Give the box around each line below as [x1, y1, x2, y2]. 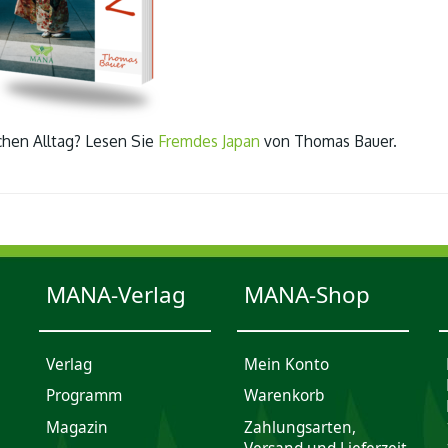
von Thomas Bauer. [260, 131, 397, 152]
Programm [45, 385, 122, 407]
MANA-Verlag [45, 278, 186, 310]
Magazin [45, 417, 108, 439]
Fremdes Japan [158, 131, 260, 152]
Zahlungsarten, [243, 417, 356, 439]
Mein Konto [243, 353, 329, 375]
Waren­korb [243, 385, 324, 407]
